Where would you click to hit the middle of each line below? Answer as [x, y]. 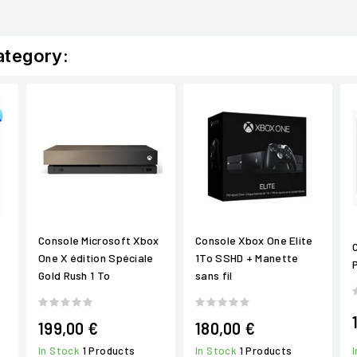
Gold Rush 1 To [75, 276]
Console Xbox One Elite [254, 241]
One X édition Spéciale [96, 258]
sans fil [214, 276]
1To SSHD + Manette [247, 258]
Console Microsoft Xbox [99, 241]
